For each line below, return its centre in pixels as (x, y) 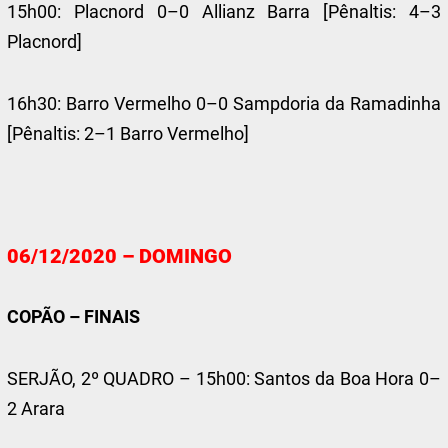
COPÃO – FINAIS (74, 316)
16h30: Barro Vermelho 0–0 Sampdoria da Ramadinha (224, 103)
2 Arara (36, 408)
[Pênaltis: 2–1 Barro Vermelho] (128, 133)
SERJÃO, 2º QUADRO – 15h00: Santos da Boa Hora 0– (224, 378)
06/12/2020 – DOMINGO (120, 255)
